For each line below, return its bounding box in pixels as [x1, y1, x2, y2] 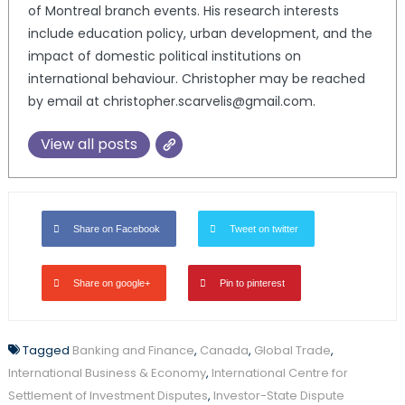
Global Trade [253, 342, 331, 360]
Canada [199, 342, 249, 360]
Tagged [22, 342, 72, 360]
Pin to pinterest [219, 278, 285, 289]
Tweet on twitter [229, 223, 298, 235]
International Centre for [211, 364, 348, 382]
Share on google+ [72, 278, 150, 289]
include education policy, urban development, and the [27, 24, 372, 43]
